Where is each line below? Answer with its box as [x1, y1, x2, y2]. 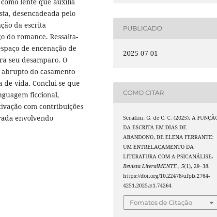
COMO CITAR [123, 89, 164, 97]
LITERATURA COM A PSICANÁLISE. [123, 153, 214, 160]
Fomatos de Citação [130, 199, 193, 207]
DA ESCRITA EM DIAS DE [123, 124, 187, 131]
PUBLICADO [123, 24, 163, 32]
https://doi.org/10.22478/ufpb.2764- [123, 172, 210, 179]
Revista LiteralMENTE [123, 162, 179, 170]
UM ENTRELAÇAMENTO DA [123, 143, 194, 150]
